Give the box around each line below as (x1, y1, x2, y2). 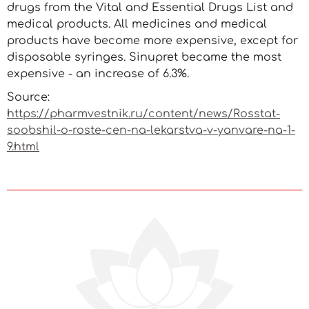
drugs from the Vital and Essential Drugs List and (7, 1, 293, 14)
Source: (7, 91, 50, 103)
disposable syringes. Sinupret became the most (7, 51, 281, 63)
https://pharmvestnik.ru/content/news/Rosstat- (7, 108, 280, 120)
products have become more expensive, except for (7, 34, 298, 47)
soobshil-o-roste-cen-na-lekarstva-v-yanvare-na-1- (7, 124, 295, 137)
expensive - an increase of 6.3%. (7, 68, 189, 80)
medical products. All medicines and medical (7, 18, 267, 30)
